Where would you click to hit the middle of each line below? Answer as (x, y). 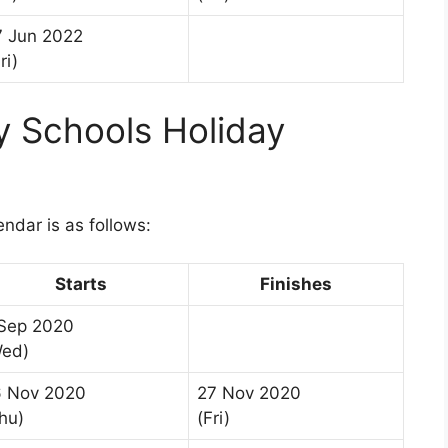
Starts (80, 284)
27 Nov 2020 (249, 393)
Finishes (296, 284)
